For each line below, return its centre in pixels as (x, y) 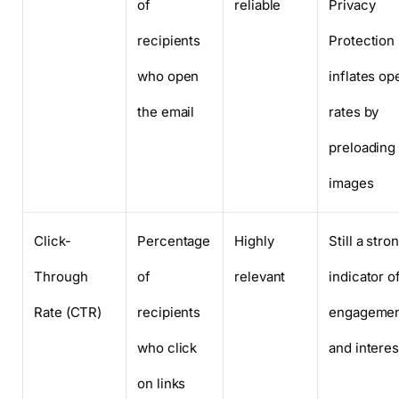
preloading (362, 148)
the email (166, 112)
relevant (260, 277)
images (351, 183)
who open (168, 77)
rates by (354, 112)
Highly (254, 241)
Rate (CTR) (68, 313)
